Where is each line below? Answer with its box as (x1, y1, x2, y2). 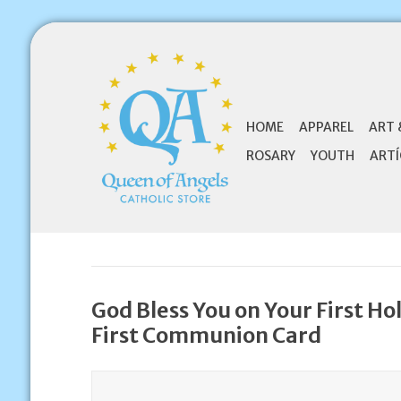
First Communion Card (90, 322, 321, 349)
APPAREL (298, 119, 354, 135)
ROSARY (245, 148, 295, 164)
